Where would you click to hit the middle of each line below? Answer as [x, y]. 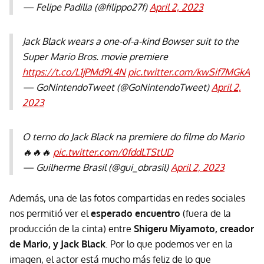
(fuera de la [206, 213]
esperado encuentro [136, 213]
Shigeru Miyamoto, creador [194, 228]
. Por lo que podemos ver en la [169, 244]
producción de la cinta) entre [72, 228]
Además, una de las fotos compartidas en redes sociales [127, 198]
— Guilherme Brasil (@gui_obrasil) [97, 167]
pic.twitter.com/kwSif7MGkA [189, 72]
